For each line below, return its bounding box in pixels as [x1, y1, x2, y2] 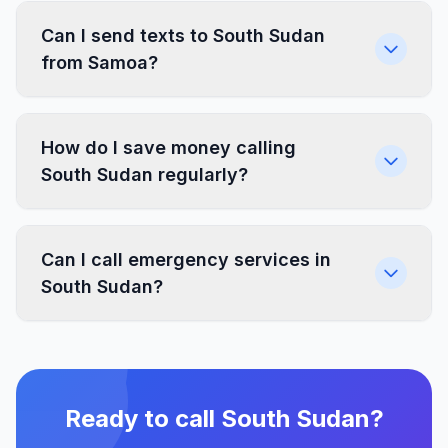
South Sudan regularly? [41, 164, 248, 185]
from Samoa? [41, 52, 158, 73]
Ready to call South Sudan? [64, 404, 384, 433]
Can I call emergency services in [41, 249, 331, 270]
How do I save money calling [41, 137, 296, 158]
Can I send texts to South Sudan [41, 25, 325, 46]
